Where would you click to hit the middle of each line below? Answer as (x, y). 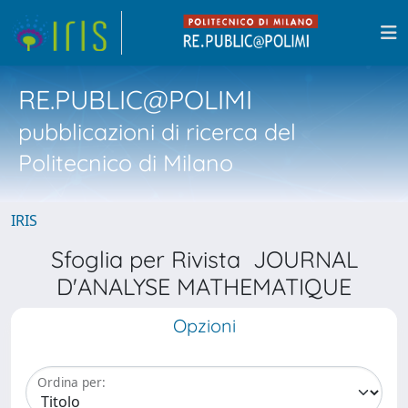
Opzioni (204, 326)
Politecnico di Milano (126, 163)
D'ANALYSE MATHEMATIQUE (204, 286)
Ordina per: (71, 382)
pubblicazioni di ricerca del (157, 132)
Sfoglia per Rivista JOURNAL (204, 259)
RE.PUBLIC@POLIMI (135, 99)
